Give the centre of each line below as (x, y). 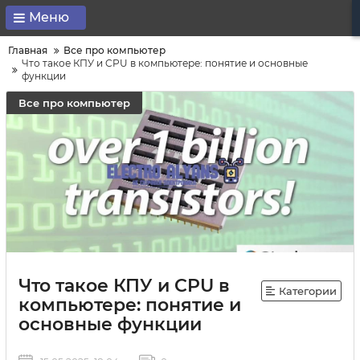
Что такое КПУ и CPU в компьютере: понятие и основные (165, 63)
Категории (308, 291)
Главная (28, 50)
